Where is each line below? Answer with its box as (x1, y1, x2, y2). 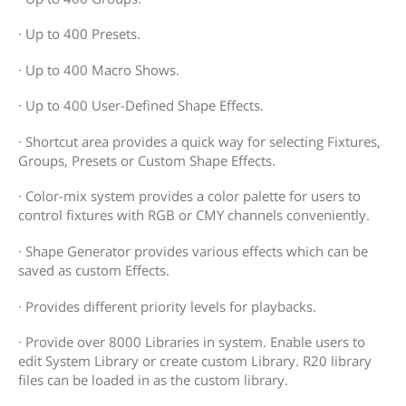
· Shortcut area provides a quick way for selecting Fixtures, (18, 131, 381, 150)
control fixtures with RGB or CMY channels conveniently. (18, 206, 370, 225)
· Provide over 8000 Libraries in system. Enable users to (18, 333, 365, 352)
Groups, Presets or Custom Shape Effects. (18, 150, 275, 169)
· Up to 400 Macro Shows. (18, 60, 179, 79)
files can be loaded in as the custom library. (18, 371, 288, 390)
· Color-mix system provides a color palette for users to (18, 187, 361, 206)
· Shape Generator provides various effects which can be (18, 242, 368, 260)
